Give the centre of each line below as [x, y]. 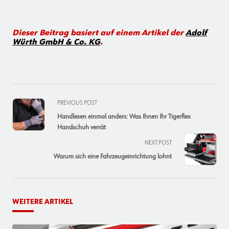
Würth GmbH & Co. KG [56, 42]
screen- [26, 139]
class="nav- [35, 114]
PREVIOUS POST [77, 103]
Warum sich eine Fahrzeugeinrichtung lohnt [113, 156]
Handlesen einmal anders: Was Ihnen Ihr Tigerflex [124, 116]
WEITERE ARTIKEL [43, 202]
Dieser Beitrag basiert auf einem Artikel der [99, 33]
